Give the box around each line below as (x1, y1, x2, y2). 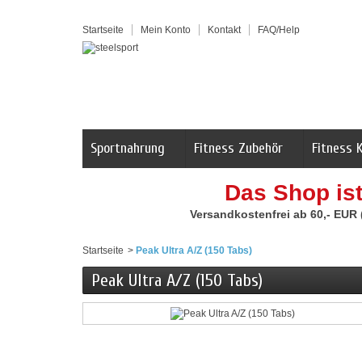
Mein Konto (141, 24, 191, 36)
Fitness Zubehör (194, 140, 283, 157)
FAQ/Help (258, 24, 300, 36)
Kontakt (208, 24, 241, 36)
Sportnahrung (90, 140, 165, 157)
